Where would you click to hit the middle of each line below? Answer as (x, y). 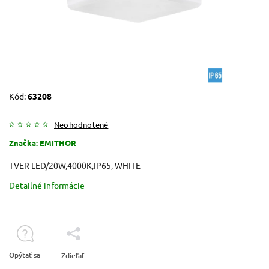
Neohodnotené (81, 124)
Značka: (24, 142)
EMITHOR (58, 142)
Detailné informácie (47, 185)
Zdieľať (73, 255)
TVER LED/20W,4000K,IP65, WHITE (75, 165)
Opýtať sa (25, 255)
